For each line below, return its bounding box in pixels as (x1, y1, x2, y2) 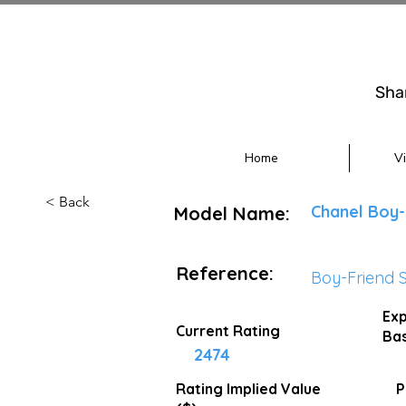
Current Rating (176, 322, 280, 340)
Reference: (177, 262, 274, 285)
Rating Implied (176, 380, 281, 398)
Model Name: (174, 202, 290, 225)
